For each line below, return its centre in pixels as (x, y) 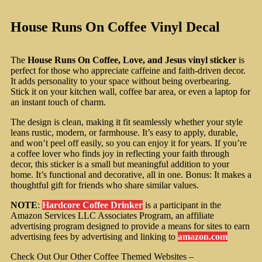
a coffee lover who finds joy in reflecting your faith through (120, 154)
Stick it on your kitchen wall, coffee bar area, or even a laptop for (130, 92)
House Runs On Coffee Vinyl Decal (115, 27)
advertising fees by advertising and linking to (94, 237)
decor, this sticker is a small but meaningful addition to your (120, 164)
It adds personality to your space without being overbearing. (121, 81)
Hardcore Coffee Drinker (92, 205)
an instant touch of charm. (58, 102)
